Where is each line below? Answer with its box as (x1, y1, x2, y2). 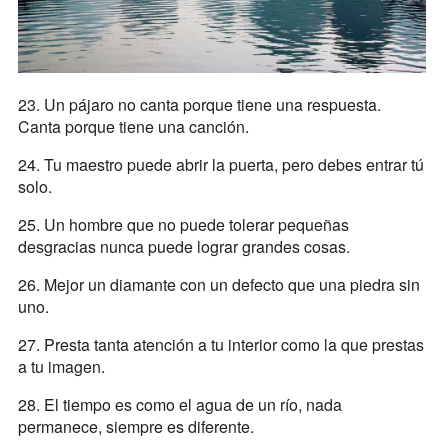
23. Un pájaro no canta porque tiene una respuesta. (17, 92, 381, 116)
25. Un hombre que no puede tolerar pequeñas (17, 212, 349, 236)
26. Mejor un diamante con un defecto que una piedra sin (17, 272, 420, 296)
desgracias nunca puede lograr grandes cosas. (17, 234, 350, 258)
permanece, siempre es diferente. (17, 414, 254, 438)
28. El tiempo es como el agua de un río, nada (17, 392, 342, 416)
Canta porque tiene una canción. (17, 114, 249, 138)
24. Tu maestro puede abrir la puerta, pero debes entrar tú (17, 152, 424, 176)
